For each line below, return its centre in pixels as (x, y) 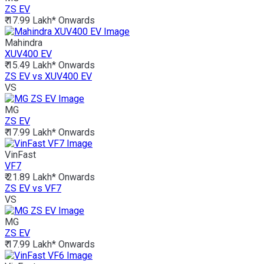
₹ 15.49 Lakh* (30, 65)
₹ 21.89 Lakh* (30, 177)
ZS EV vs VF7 (33, 189)
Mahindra (24, 43)
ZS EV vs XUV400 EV (48, 77)
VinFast (20, 155)
